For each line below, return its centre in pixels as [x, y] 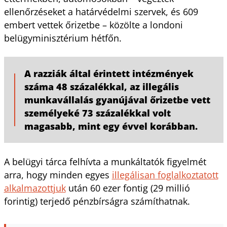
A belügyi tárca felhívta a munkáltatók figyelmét [105, 161]
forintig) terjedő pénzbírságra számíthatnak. [97, 201]
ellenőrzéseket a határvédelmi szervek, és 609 [101, 11]
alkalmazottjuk [35, 188]
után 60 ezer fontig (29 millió [128, 188]
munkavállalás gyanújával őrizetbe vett [117, 100]
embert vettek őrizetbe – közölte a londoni [93, 25]
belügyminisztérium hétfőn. [63, 38]
